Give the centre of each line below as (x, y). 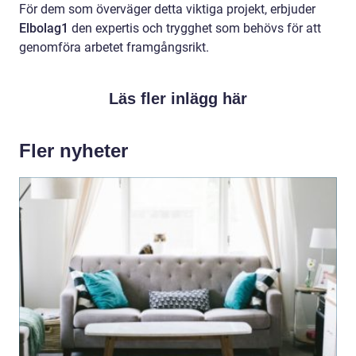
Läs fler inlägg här (178, 98)
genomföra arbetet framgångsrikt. (114, 47)
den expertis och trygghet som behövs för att (195, 28)
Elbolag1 (44, 28)
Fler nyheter (74, 150)
